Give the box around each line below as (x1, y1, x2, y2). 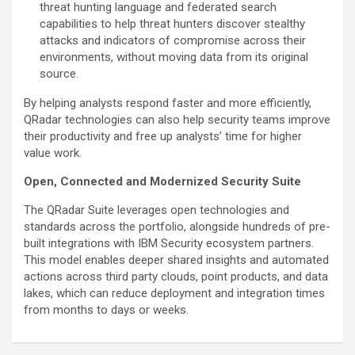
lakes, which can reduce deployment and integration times (24, 286, 325, 301)
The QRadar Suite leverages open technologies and (24, 203, 289, 218)
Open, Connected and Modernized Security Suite (24, 174, 301, 189)
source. (40, 67, 78, 82)
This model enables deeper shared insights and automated (24, 253, 329, 268)
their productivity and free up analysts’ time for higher (24, 129, 302, 144)
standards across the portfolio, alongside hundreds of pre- (24, 219, 330, 235)
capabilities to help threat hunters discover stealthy (40, 17, 305, 32)
